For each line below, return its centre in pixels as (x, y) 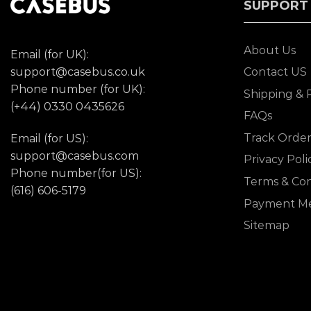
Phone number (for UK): (78, 89)
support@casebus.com (75, 155)
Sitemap (267, 226)
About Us (270, 50)
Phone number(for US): (76, 173)
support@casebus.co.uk (78, 72)
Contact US (275, 72)
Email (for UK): (50, 54)
